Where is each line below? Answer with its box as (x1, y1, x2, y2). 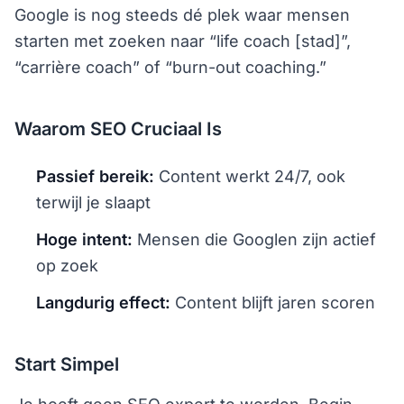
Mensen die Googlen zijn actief (133, 230, 376, 249)
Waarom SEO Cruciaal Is (14, 118, 222, 140)
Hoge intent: (36, 230, 133, 249)
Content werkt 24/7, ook (154, 167, 345, 186)
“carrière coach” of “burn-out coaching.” (14, 58, 326, 77)
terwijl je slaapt (36, 193, 151, 212)
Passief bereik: (36, 167, 154, 186)
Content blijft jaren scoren (170, 293, 375, 312)
